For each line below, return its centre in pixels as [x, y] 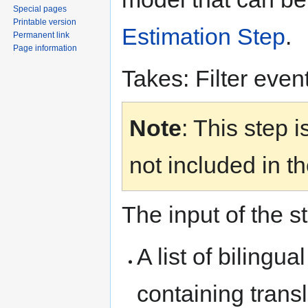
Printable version [45, 22]
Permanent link [42, 35]
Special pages [40, 9]
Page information [45, 48]
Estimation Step [203, 37]
